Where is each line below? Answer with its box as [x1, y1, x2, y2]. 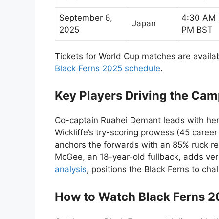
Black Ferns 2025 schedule [55, 63, 160, 73]
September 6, [59, 12, 112, 22]
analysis [55, 164, 87, 174]
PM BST [181, 24, 213, 35]
